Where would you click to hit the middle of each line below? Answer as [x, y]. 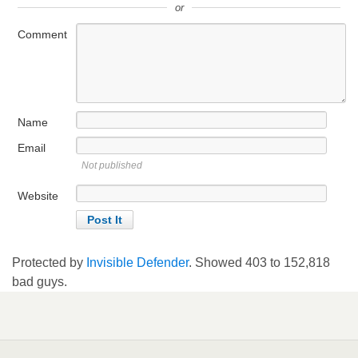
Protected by [49, 263]
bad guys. [40, 282]
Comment [42, 34]
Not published [112, 165]
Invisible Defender [137, 263]
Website [38, 196]
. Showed [217, 263]
